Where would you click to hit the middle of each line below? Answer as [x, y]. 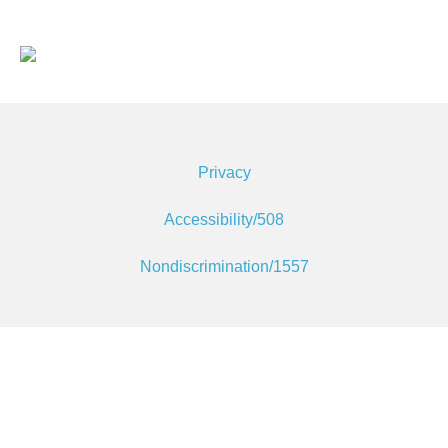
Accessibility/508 [224, 220]
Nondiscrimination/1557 [224, 267]
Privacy [224, 173]
